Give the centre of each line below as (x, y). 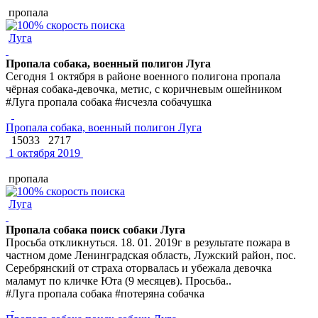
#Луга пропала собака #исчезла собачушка (109, 102)
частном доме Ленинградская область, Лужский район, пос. (151, 255)
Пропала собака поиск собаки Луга (95, 229)
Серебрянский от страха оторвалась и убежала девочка (139, 268)
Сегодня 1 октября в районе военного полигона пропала (143, 76)
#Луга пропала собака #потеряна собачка (105, 293)
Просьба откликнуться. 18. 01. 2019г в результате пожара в (148, 242)
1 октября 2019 (43, 153)
